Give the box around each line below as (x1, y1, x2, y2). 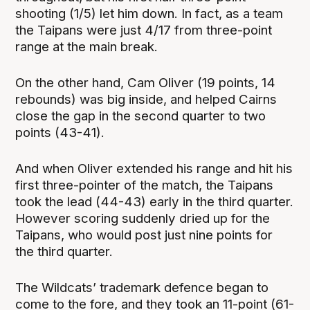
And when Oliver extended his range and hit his (15, 160, 293, 176)
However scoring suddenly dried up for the (15, 210, 271, 226)
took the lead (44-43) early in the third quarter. (15, 193, 294, 210)
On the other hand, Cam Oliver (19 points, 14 (15, 74, 276, 91)
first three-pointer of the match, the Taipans (15, 176, 274, 193)
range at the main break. (15, 38, 162, 55)
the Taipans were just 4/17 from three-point (15, 21, 273, 38)
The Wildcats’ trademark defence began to (15, 279, 269, 295)
